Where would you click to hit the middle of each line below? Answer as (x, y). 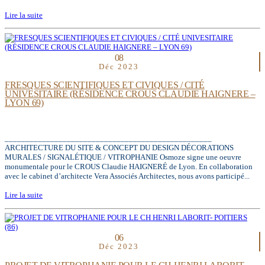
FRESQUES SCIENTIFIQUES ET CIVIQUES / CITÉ (105, 85)
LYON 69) (24, 103)
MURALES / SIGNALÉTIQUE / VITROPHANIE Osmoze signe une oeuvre (123, 157)
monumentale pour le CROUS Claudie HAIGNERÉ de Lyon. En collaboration (129, 167)
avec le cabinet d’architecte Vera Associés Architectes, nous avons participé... (127, 176)
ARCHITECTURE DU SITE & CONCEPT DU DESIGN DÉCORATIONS (119, 148)
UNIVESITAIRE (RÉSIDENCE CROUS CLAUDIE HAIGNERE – (130, 94)
